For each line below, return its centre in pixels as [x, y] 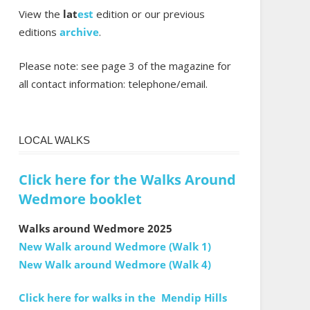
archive [79, 32]
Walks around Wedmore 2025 [95, 228]
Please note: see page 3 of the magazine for [125, 65]
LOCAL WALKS [54, 140]
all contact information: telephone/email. [113, 83]
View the [40, 14]
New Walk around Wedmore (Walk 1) [115, 246]
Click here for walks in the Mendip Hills [122, 298]
